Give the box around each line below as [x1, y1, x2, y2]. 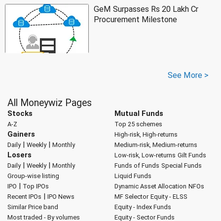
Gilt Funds [177, 151, 206, 159]
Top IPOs [23, 182, 49, 190]
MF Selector [114, 192, 148, 200]
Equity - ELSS [150, 192, 187, 200]
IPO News [47, 192, 74, 200]
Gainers [7, 129, 35, 139]
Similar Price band [7, 203, 58, 211]
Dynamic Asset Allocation [114, 182, 186, 190]
